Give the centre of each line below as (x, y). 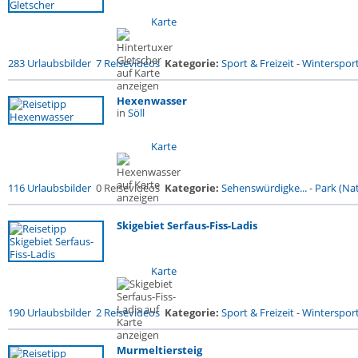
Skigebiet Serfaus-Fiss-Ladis (187, 225)
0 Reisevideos (128, 188)
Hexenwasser (152, 101)
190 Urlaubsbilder (50, 312)
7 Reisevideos (128, 63)
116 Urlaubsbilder (50, 188)
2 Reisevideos (128, 312)
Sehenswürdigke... (264, 188)
